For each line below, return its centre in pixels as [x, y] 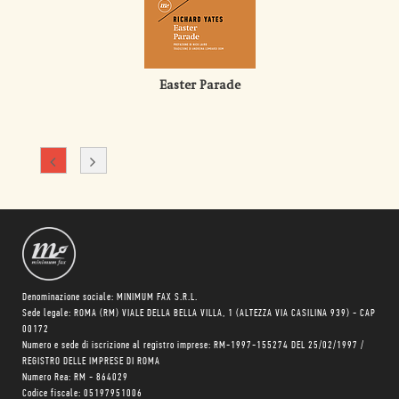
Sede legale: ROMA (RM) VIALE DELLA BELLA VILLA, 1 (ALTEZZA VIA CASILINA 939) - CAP [199, 314]
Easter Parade [199, 86]
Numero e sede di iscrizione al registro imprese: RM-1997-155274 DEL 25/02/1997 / [193, 346]
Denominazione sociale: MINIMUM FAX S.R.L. [110, 298]
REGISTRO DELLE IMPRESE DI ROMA [91, 362]
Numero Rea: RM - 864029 [75, 378]
